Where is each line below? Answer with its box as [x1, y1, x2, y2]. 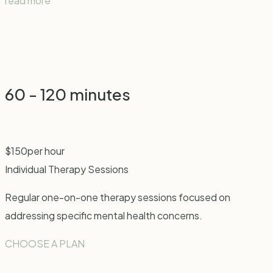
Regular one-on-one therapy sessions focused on [5, 191, 230, 204]
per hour [27, 144, 65, 158]
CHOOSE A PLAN [5, 237, 85, 250]
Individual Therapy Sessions [5, 163, 129, 176]
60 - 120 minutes [5, 83, 130, 104]
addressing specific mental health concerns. [5, 209, 202, 222]
